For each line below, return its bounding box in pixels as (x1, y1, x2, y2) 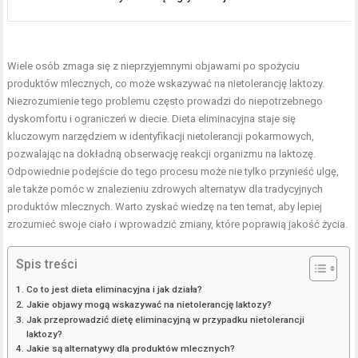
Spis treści (16, 257, 78, 272)
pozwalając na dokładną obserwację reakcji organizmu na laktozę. (7, 148, 316, 161)
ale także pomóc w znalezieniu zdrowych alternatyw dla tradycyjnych (7, 183, 324, 196)
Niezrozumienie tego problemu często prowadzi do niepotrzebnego (7, 95, 324, 108)
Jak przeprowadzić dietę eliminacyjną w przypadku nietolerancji (26, 314, 304, 326)
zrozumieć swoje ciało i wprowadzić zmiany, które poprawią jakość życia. (7, 218, 348, 231)
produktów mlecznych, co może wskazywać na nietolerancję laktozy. (7, 78, 325, 90)
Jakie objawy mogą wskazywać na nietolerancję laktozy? (26, 299, 272, 311)
